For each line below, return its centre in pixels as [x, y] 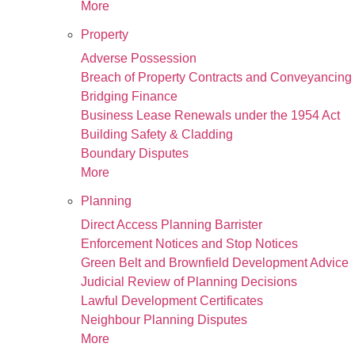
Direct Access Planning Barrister [172, 225]
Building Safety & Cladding [157, 134]
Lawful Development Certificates [172, 301]
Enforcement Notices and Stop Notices [189, 244]
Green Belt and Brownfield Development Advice [215, 263]
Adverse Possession [139, 58]
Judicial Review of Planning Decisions [189, 282]
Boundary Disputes [135, 153]
